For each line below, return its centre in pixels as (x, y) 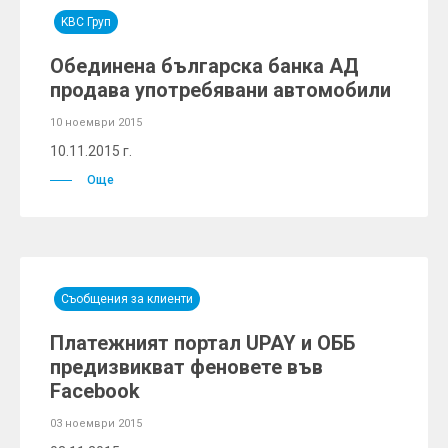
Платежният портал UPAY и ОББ (202, 343)
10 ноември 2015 (96, 122)
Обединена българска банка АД (204, 66)
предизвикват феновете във (186, 367)
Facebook (95, 391)
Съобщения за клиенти (127, 299)
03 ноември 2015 (96, 423)
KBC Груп (86, 22)
